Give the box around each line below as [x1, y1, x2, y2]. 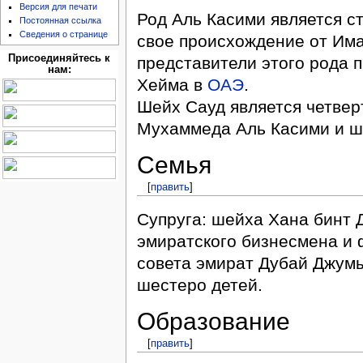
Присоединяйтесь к [8, 52, 110, 64]
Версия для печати [19, 2, 98, 12]
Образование [136, 308, 290, 335]
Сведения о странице [19, 29, 109, 40]
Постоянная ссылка [19, 15, 102, 26]
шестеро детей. [136, 275, 263, 294]
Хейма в [136, 75, 207, 95]
